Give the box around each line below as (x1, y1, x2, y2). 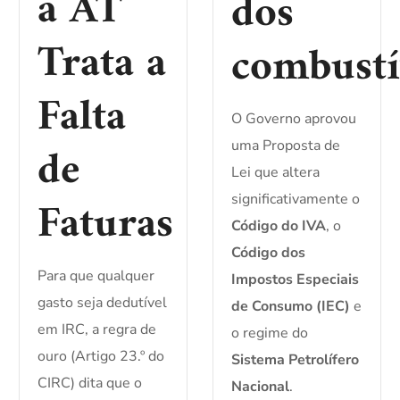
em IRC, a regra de (37, 320, 157, 340)
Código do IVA (231, 216, 326, 237)
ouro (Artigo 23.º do (37, 346, 165, 367)
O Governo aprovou (231, 109, 356, 129)
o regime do (231, 323, 308, 344)
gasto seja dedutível (37, 293, 168, 313)
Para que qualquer (37, 266, 155, 287)
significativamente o (231, 189, 360, 210)
